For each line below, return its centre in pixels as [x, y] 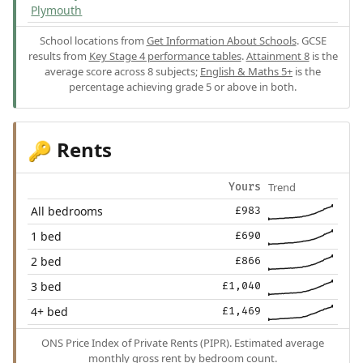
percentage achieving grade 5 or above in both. [183, 86]
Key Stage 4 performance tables [165, 56]
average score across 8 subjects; [122, 71]
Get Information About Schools [221, 40]
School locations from [93, 40]
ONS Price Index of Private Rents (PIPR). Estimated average [183, 342]
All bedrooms [67, 211]
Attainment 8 [278, 56]
